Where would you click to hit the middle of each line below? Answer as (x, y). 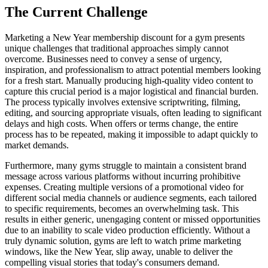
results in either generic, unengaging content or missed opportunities (133, 220)
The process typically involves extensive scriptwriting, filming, (123, 102)
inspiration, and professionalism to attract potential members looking (133, 70)
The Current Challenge (76, 12)
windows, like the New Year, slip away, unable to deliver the (119, 252)
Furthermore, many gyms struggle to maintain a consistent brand (126, 166)
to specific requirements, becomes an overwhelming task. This (122, 209)
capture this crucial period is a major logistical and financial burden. (132, 92)
